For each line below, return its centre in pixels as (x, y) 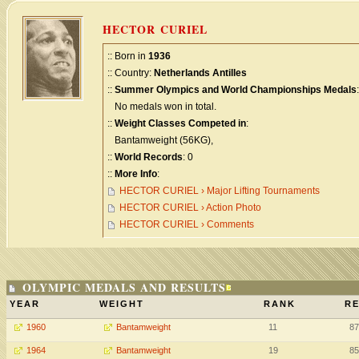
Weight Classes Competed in (180, 123)
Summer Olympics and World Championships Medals (236, 90)
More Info (136, 174)
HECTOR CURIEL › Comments (187, 224)
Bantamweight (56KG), (160, 140)
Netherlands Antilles (200, 73)
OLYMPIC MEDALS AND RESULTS (124, 287)
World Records (149, 157)
